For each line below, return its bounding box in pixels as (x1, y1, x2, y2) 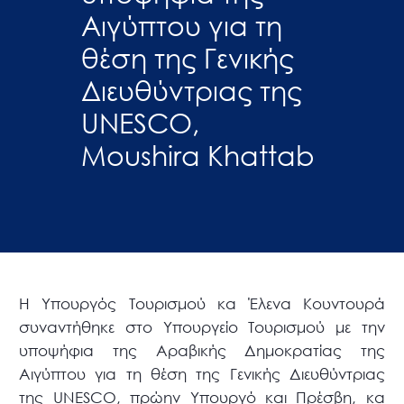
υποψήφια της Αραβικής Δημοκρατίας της (19, 341, 385, 361)
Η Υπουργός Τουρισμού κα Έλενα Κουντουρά (19, 294, 385, 314)
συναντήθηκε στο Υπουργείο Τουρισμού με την (19, 317, 385, 337)
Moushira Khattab (81, 137, 314, 171)
